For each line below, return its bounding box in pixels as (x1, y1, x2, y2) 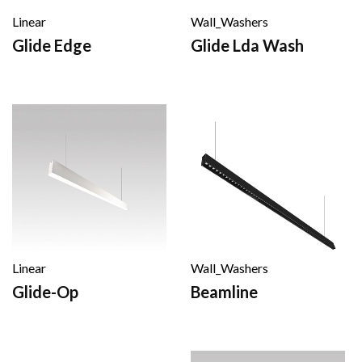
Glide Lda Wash (191, 35, 304, 55)
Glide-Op (12, 281, 78, 301)
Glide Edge (12, 35, 91, 55)
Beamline (191, 281, 258, 301)
